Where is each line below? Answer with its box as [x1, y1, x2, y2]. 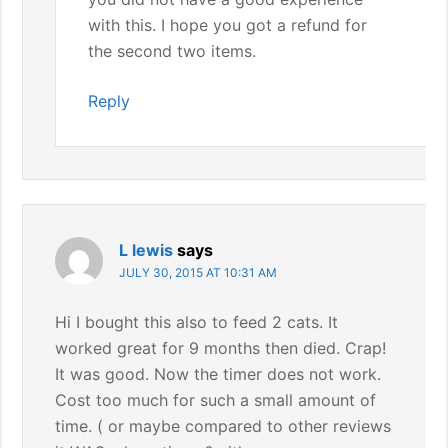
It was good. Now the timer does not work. [55, 364, 382, 384]
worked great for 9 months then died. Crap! [55, 338, 387, 358]
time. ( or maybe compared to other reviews [55, 416, 392, 436]
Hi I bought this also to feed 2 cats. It [55, 312, 339, 332]
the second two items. [88, 41, 257, 61]
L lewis [119, 240, 174, 260]
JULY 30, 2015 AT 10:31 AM [119, 265, 278, 280]
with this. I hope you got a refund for [88, 15, 368, 35]
